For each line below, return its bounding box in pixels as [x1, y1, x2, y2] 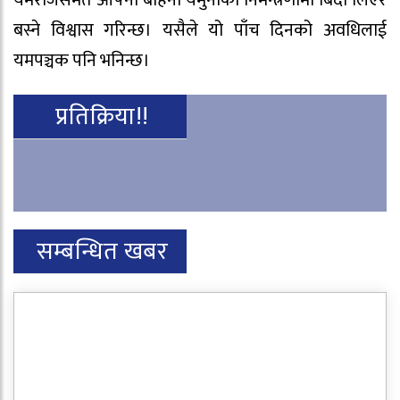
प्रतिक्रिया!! [55, 96, 150, 137]
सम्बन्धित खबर [36, 230, 169, 271]
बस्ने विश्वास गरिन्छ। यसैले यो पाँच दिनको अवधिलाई [13, 14, 387, 46]
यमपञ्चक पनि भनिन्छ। [13, 45, 150, 76]
